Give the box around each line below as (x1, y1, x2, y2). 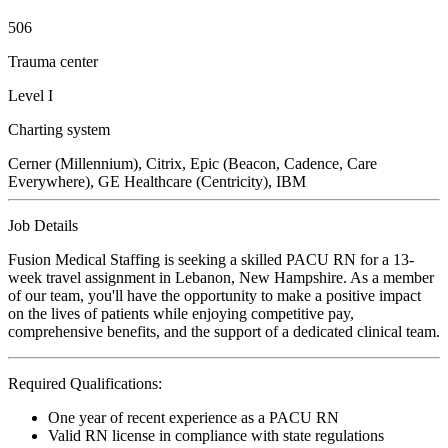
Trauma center (8, 52, 98, 70)
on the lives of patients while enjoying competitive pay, (8, 304, 354, 322)
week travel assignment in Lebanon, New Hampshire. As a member (8, 268, 434, 286)
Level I (8, 86, 53, 104)
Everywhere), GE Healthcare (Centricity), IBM (8, 172, 306, 190)
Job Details (8, 216, 78, 234)
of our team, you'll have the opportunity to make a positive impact (8, 286, 421, 304)
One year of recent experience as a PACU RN (48, 408, 339, 426)
